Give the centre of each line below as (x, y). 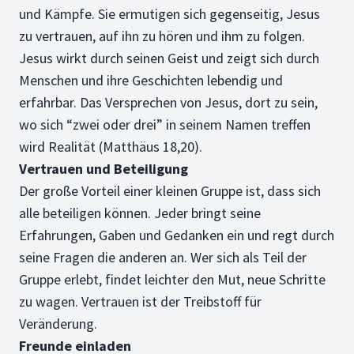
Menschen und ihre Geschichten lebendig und (151, 80)
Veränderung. (58, 324)
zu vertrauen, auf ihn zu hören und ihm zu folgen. (164, 36)
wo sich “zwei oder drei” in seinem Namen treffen (165, 124)
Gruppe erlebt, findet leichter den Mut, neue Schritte (172, 279)
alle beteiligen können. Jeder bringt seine (140, 213)
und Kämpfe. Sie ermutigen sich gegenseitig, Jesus (169, 14)
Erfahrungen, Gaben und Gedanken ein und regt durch (177, 235)
